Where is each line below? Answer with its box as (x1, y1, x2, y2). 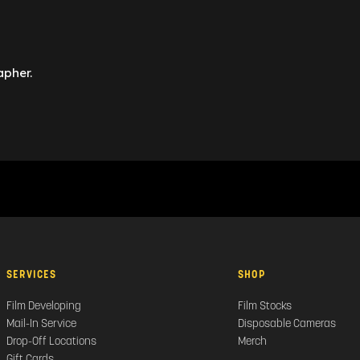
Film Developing (6, 301, 81, 313)
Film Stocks (237, 301, 292, 313)
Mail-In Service (6, 318, 76, 330)
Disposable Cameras (237, 318, 336, 330)
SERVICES (6, 268, 57, 281)
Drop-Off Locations (6, 336, 96, 348)
